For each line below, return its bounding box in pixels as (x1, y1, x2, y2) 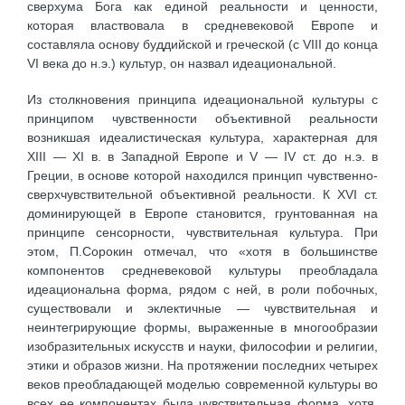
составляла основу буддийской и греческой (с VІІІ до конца (27, 36, 378, 52)
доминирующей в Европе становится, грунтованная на (27, 206, 378, 221)
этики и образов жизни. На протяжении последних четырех (27, 358, 378, 373)
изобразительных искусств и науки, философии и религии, (27, 339, 378, 354)
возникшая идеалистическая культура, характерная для (27, 130, 378, 146)
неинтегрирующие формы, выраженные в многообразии (27, 320, 378, 335)
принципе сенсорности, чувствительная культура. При (27, 225, 378, 240)
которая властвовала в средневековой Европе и (27, 17, 378, 33)
